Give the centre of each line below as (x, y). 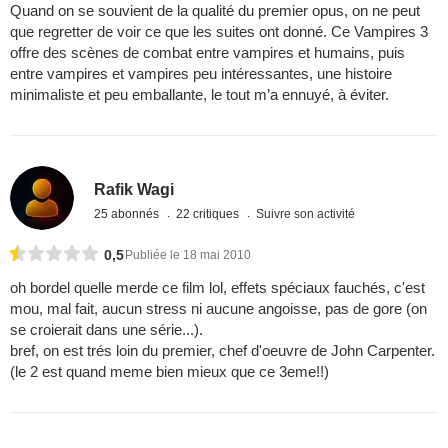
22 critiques (209, 213)
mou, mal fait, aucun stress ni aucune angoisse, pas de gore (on (218, 309)
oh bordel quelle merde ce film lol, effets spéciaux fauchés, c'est (217, 288)
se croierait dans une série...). (106, 330)
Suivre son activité (306, 213)
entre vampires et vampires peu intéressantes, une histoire (201, 73)
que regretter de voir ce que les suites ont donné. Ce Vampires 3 (219, 31)
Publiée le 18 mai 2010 (188, 255)
